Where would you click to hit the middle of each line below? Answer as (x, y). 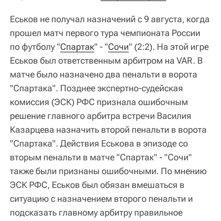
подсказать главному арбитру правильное (96, 213)
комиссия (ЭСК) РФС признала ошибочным (99, 102)
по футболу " (35, 47)
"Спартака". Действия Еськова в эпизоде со (99, 144)
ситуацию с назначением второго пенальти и (101, 199)
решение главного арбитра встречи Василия (101, 116)
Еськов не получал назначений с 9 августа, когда (110, 19)
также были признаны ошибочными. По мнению (108, 171)
